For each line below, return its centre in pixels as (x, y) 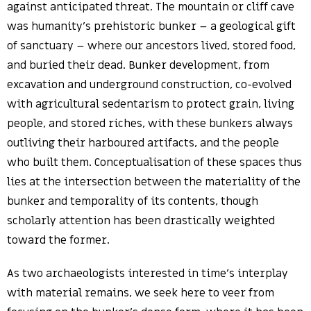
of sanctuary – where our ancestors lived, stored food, (151, 46)
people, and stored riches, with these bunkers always (150, 124)
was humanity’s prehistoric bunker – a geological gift (151, 26)
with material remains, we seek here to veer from (141, 293)
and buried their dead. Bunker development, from (138, 65)
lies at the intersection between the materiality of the (154, 182)
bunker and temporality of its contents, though (133, 201)
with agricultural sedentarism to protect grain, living (151, 104)
